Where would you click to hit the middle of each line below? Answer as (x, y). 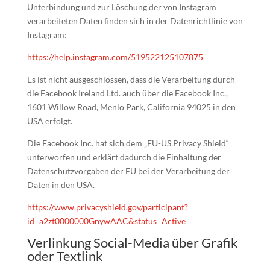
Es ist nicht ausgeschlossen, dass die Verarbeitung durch (131, 79)
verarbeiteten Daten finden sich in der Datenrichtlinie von (135, 21)
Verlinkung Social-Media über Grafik (132, 243)
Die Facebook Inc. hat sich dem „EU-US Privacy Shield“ (128, 143)
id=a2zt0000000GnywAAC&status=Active (106, 221)
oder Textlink (65, 256)
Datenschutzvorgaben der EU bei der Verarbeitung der (128, 171)
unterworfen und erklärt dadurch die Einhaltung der (124, 157)
